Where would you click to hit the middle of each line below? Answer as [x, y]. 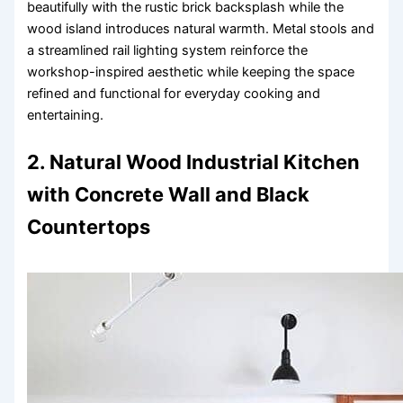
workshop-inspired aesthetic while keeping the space [191, 72]
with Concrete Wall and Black [169, 194]
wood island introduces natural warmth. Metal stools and [201, 29]
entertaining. [66, 116]
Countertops [89, 226]
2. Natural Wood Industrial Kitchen [194, 161]
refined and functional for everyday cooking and [174, 94]
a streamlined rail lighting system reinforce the [168, 51]
